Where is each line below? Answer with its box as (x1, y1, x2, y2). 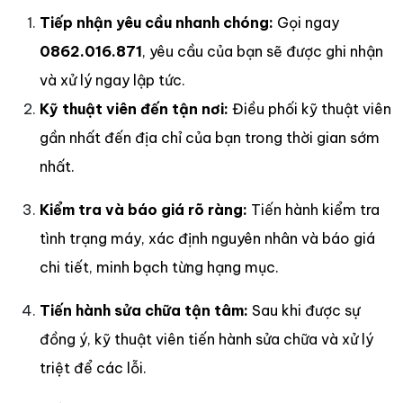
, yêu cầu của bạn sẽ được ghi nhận (142, 41, 383, 60)
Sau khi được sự (252, 300, 360, 319)
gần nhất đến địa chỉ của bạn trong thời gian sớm (40, 128, 380, 147)
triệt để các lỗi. (40, 358, 147, 377)
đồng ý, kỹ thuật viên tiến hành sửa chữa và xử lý (40, 329, 373, 348)
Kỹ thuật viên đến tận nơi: (40, 99, 232, 118)
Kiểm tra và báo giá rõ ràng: (40, 200, 251, 219)
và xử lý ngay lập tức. (40, 70, 185, 89)
